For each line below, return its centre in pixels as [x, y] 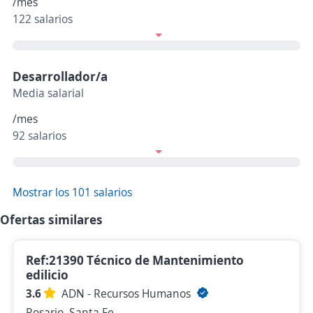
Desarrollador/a [60, 77]
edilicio [47, 275]
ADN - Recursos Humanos [128, 294]
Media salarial [48, 93]
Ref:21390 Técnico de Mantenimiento [135, 260]
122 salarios [43, 19]
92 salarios [39, 136]
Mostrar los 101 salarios [72, 192]
